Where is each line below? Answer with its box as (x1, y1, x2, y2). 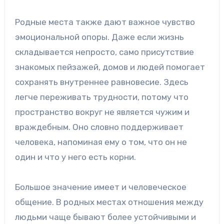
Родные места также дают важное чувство (14, 17, 195, 27)
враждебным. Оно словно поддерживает (14, 122, 183, 132)
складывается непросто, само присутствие (14, 47, 194, 57)
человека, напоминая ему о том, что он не (14, 137, 187, 147)
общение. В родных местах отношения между (14, 197, 203, 207)
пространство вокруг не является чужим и (14, 107, 189, 117)
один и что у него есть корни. (14, 152, 136, 162)
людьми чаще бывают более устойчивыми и (14, 212, 196, 222)
